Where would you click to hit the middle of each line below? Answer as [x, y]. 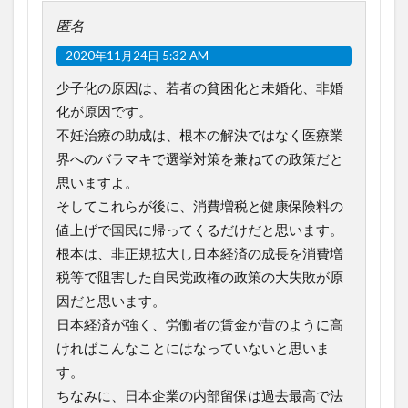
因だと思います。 [111, 301]
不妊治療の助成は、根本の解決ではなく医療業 [200, 135]
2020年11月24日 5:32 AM [137, 56]
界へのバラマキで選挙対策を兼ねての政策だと [200, 159]
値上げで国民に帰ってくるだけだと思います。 [200, 230]
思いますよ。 [97, 183]
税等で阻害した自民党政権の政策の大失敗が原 [200, 277]
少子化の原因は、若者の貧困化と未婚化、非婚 [200, 88]
